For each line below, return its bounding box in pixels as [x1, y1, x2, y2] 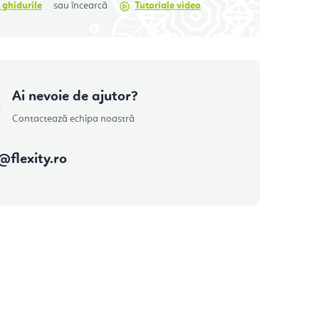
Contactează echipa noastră [12, 113, 135, 124]
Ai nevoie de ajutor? [12, 89, 138, 104]
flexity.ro [11, 152, 67, 167]
